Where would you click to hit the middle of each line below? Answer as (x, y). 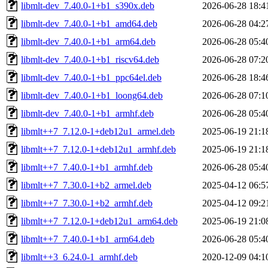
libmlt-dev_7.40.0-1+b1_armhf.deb (87, 113)
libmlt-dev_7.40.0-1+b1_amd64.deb (89, 23)
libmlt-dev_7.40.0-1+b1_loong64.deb (92, 95)
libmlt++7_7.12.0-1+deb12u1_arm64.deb (99, 221)
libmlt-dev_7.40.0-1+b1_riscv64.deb (90, 59)
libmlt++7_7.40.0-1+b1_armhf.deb (87, 167)
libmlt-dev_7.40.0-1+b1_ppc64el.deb (91, 77)
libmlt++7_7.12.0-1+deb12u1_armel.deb (98, 131)
